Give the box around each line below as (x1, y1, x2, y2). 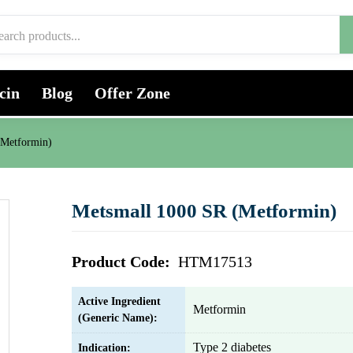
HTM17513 (178, 253, 252, 270)
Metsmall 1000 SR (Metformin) (72, 200, 336, 221)
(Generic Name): (78, 312, 158, 324)
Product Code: (72, 253, 174, 270)
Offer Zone (95, 84, 170, 102)
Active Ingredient (78, 295, 161, 307)
